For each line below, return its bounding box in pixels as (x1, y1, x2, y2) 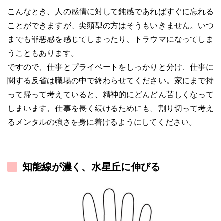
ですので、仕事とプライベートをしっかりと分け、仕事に (7, 62, 214, 71)
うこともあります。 (7, 48, 78, 57)
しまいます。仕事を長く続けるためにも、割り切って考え (7, 104, 214, 112)
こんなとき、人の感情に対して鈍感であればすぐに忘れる (7, 7, 214, 16)
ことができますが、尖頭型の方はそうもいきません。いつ (7, 21, 214, 30)
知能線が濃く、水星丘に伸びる (22, 161, 160, 172)
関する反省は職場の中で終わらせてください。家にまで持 (7, 76, 214, 85)
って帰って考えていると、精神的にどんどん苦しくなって (7, 90, 214, 99)
